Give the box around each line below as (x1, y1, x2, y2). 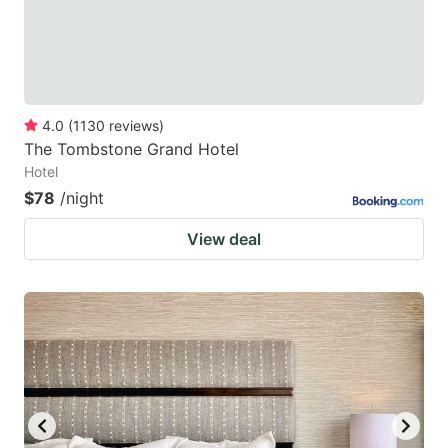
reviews (109, 117, 159, 135)
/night (60, 188, 104, 209)
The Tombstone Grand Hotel (24, 139, 239, 160)
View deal (187, 229, 261, 250)
